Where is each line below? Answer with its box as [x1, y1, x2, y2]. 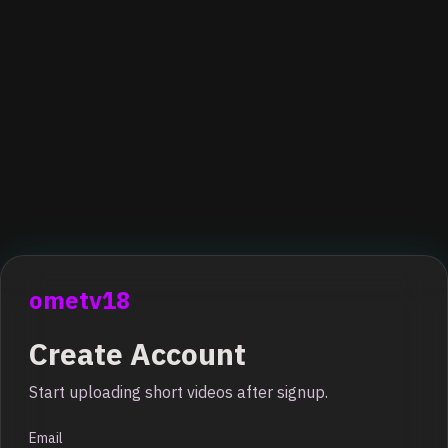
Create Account [29, 334, 246, 373]
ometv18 [29, 284, 130, 316]
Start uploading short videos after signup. [29, 382, 328, 402]
